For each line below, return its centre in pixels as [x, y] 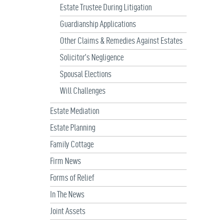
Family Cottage [72, 144]
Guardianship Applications [98, 24]
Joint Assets [68, 211]
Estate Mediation [75, 111]
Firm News [66, 161]
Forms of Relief [72, 178]
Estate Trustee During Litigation [106, 7]
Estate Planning [73, 128]
